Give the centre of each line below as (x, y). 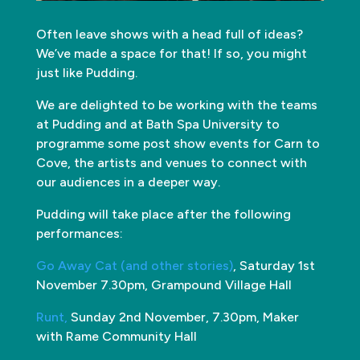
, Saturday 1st (274, 265)
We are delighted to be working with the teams (176, 104)
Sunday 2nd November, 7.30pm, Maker (183, 317)
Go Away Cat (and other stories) (134, 265)
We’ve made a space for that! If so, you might (171, 53)
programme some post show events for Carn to (178, 143)
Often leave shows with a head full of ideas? (169, 34)
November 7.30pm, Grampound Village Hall (164, 284)
